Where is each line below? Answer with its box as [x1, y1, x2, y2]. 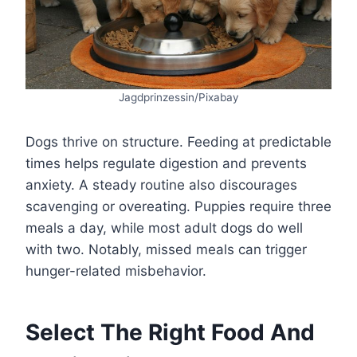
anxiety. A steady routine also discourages [25, 176, 297, 193]
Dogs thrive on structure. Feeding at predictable [25, 133, 331, 150]
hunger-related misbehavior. [25, 262, 206, 279]
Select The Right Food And [25, 318, 315, 346]
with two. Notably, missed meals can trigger [25, 241, 307, 257]
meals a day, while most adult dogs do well [25, 219, 303, 236]
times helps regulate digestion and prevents [25, 155, 307, 171]
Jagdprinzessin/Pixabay [118, 90, 239, 104]
